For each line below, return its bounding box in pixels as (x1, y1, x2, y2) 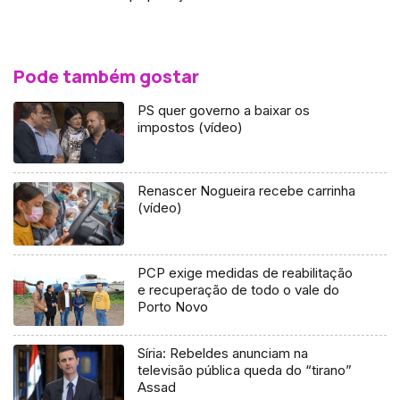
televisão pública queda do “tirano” (137, 362, 353, 379)
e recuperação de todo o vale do (137, 280, 340, 298)
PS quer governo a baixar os (137, 101, 311, 119)
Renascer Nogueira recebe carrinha (137, 182, 356, 200)
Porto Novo (137, 297, 209, 315)
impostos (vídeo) (137, 118, 244, 136)
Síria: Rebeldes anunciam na (137, 345, 309, 362)
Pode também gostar (13, 63, 199, 88)
